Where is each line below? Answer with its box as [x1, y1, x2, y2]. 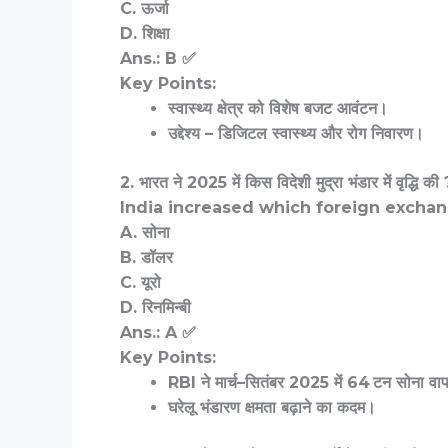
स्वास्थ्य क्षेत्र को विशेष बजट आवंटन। [168, 99, 388, 119]
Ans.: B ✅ [120, 49, 196, 69]
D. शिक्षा [120, 24, 170, 44]
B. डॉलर [120, 248, 173, 268]
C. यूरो [120, 273, 161, 293]
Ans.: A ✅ [120, 323, 196, 343]
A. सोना [120, 223, 170, 243]
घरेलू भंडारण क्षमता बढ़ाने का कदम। [168, 398, 376, 418]
